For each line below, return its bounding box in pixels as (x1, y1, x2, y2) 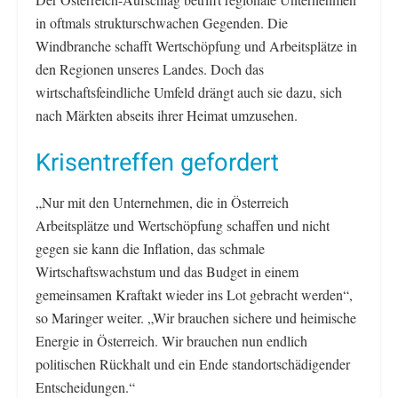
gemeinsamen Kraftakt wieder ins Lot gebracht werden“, (36, 284, 353, 304)
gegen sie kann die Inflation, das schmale (36, 238, 265, 258)
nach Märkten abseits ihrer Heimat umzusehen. (36, 105, 298, 124)
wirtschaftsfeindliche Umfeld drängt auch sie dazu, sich (36, 82, 342, 101)
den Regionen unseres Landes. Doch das (36, 59, 264, 78)
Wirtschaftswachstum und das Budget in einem (36, 261, 298, 281)
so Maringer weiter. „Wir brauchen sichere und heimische (36, 307, 356, 327)
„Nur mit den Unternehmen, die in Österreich (36, 192, 289, 211)
